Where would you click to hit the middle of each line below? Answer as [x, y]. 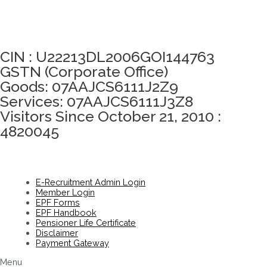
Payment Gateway [72, 243]
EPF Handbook [66, 213]
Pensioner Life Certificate [86, 223]
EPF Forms [58, 203]
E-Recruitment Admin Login [91, 182]
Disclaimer [57, 233]
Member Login [65, 193]
